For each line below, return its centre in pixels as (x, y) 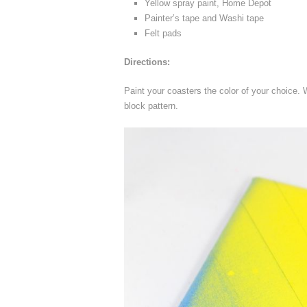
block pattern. (151, 106)
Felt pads (163, 33)
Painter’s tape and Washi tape (204, 18)
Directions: (147, 62)
